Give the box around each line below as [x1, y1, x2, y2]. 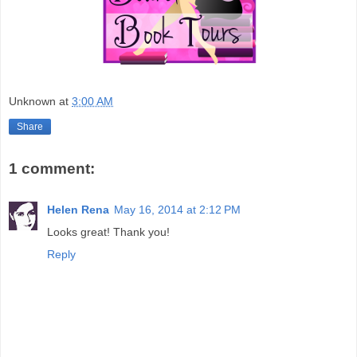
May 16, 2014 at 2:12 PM [114, 203, 241, 217]
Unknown [9, 95, 56, 108]
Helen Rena [47, 203, 109, 217]
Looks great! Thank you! [47, 226, 170, 239]
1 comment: [9, 159, 95, 177]
